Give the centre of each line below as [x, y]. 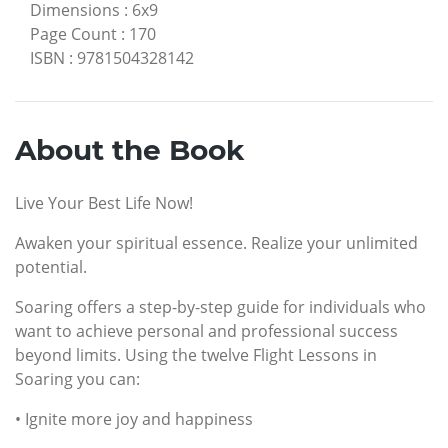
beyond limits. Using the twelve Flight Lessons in [196, 355]
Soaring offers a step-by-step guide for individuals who [220, 307]
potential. [51, 267]
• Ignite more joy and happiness [134, 419]
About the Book [129, 150]
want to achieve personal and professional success [206, 331]
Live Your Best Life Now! [104, 203]
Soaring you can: [77, 379]
